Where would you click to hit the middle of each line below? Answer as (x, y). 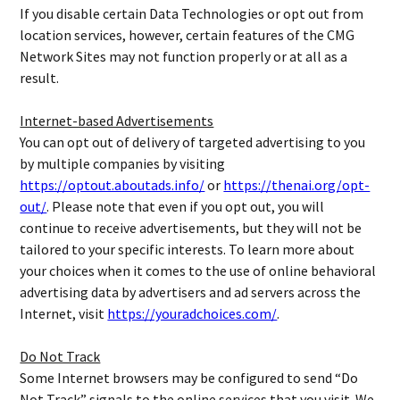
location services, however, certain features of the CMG (187, 35)
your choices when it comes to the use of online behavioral (198, 271)
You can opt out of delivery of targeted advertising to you (193, 142)
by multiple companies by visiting (123, 163)
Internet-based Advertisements (117, 121)
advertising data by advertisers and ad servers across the (191, 292)
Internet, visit (64, 313)
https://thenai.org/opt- (297, 185)
